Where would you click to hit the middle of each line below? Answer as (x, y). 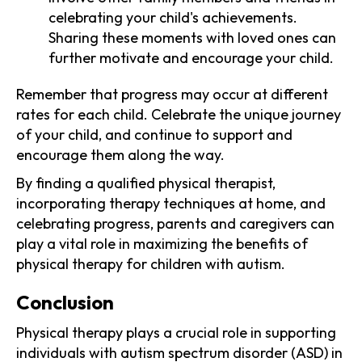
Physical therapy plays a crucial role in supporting (176, 332)
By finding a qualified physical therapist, (146, 183)
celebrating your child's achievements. (173, 17)
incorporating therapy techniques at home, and (171, 203)
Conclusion (65, 302)
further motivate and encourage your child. (191, 57)
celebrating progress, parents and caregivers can (175, 223)
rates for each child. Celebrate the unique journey (179, 114)
